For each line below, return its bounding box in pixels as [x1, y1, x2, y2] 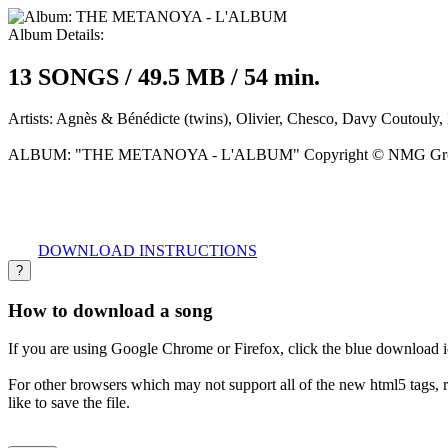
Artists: [8, 110, 56, 128]
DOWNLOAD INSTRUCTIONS [38, 241, 257, 259]
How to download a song [8, 299, 213, 321]
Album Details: [8, 25, 104, 43]
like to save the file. [8, 394, 130, 412]
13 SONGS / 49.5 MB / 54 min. [8, 63, 320, 90]
